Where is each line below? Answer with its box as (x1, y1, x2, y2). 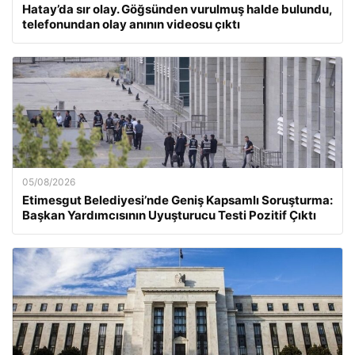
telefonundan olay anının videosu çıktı (22, 16, 240, 32)
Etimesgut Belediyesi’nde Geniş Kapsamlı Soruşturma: (22, 192, 333, 208)
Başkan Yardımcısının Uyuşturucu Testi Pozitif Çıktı (22, 207, 316, 223)
